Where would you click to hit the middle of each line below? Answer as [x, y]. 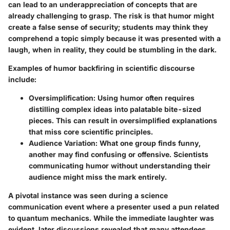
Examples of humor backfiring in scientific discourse [101, 68]
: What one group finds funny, [148, 143]
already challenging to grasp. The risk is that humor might [111, 16]
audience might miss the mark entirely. [98, 177]
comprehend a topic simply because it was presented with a [114, 39]
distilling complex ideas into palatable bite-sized [115, 109]
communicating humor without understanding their [120, 166]
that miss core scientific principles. [91, 132]
